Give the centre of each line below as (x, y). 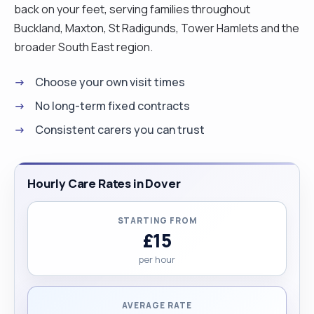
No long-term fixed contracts (112, 105)
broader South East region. (83, 47)
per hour (157, 259)
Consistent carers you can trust (120, 129)
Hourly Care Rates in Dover (104, 183)
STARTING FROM (157, 220)
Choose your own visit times (110, 82)
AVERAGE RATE (157, 305)
